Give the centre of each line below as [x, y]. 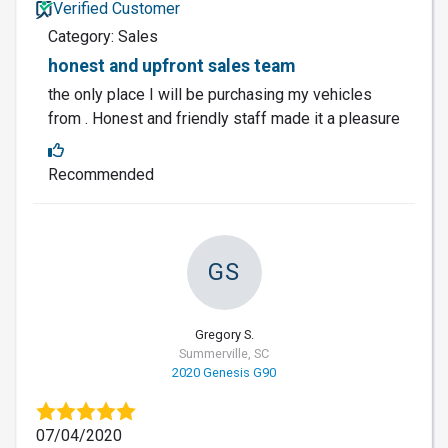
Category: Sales [103, 36]
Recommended [101, 174]
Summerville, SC [224, 353]
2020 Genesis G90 [224, 372]
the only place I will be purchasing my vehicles [210, 94]
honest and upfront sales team [171, 65]
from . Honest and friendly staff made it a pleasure [224, 118]
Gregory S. [224, 334]
